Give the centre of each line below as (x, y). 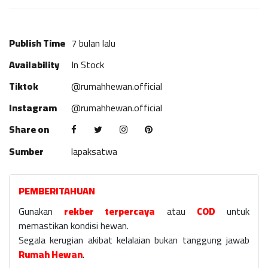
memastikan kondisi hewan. (74, 226)
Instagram (33, 108)
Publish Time (37, 43)
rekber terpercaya (110, 211)
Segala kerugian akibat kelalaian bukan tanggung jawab (134, 240)
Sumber (26, 151)
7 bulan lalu (93, 43)
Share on (29, 129)
